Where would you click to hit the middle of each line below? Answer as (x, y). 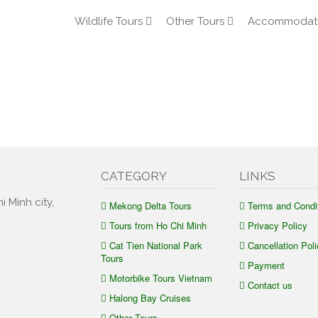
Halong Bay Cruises (150, 298)
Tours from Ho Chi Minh (158, 225)
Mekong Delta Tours (150, 205)
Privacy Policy (277, 225)
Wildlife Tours (109, 21)
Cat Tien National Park (155, 245)
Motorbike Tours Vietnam (160, 278)
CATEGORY (133, 176)
